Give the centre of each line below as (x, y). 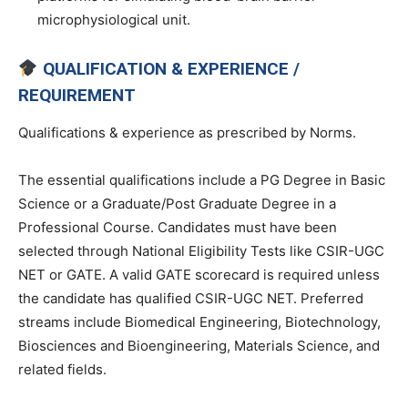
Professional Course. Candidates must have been (178, 227)
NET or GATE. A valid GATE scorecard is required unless (199, 274)
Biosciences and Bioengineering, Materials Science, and (199, 345)
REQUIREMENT (77, 95)
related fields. (62, 369)
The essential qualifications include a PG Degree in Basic (202, 179)
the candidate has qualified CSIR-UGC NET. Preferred (191, 298)
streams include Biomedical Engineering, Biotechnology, (199, 321)
